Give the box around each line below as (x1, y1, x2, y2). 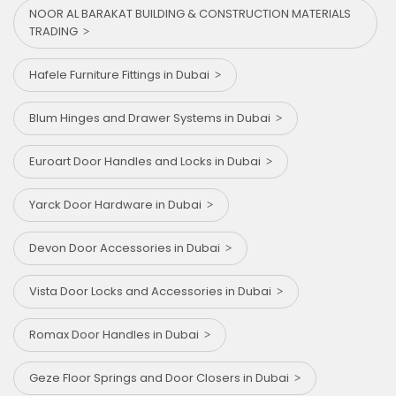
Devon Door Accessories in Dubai (29, 239, 225, 256)
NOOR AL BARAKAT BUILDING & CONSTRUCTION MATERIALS (29, 4, 351, 22)
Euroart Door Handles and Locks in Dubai (29, 152, 266, 170)
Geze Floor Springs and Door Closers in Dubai (29, 369, 294, 386)
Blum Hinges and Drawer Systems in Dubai (29, 109, 276, 126)
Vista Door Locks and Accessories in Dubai (29, 282, 277, 300)
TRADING (29, 22, 83, 40)
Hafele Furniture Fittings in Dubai (29, 65, 215, 83)
